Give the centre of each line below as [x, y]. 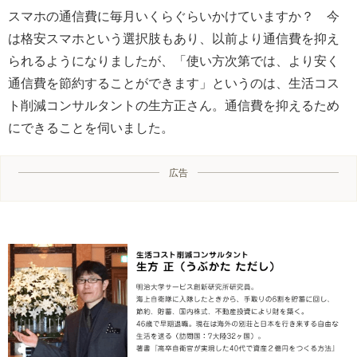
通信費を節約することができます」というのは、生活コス [174, 83]
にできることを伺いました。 [91, 127]
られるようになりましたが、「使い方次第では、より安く [174, 61]
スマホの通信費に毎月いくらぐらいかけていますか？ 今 [174, 16]
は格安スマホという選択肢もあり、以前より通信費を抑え [174, 38]
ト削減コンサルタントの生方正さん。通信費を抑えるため [174, 105]
